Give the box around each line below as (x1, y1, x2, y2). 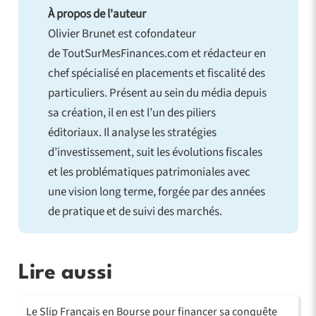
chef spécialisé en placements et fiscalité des (48, 65, 265, 83)
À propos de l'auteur (48, 6, 146, 23)
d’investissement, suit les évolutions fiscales (48, 144, 262, 162)
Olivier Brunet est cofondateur (48, 25, 196, 43)
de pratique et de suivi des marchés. (48, 203, 224, 221)
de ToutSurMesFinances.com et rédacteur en (48, 45, 266, 63)
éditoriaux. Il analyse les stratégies (48, 124, 217, 142)
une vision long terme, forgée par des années (48, 183, 265, 201)
